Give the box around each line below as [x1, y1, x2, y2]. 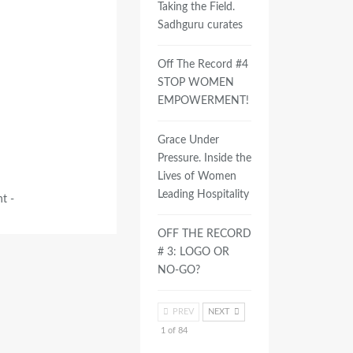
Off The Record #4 [157, 59, 248, 70]
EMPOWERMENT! [157, 95, 249, 106]
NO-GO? [157, 265, 200, 276]
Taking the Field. [157, 2, 235, 13]
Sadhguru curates [157, 20, 243, 31]
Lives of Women [157, 171, 236, 182]
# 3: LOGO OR [157, 247, 229, 258]
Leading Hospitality [157, 189, 249, 200]
